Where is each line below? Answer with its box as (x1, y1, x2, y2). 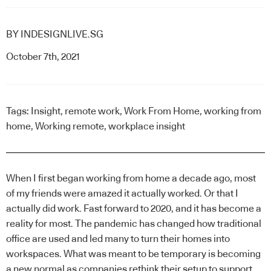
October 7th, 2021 (6, 52, 80, 62)
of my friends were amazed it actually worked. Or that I (6, 189, 238, 199)
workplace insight (108, 122, 185, 132)
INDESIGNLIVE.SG (21, 29, 103, 39)
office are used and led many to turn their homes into (6, 234, 230, 244)
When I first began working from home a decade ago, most (6, 174, 256, 184)
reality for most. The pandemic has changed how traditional (6, 219, 261, 229)
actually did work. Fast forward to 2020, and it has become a (6, 204, 261, 214)
